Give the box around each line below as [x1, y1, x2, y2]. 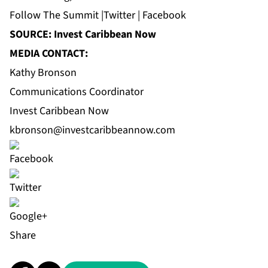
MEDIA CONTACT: [10, 46, 88, 62]
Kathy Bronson [10, 65, 77, 81]
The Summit [43, 8, 99, 23]
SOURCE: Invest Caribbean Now [10, 27, 156, 42]
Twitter [103, 8, 135, 23]
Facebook [142, 8, 186, 23]
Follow [10, 8, 43, 23]
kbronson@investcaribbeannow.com [10, 123, 175, 138]
